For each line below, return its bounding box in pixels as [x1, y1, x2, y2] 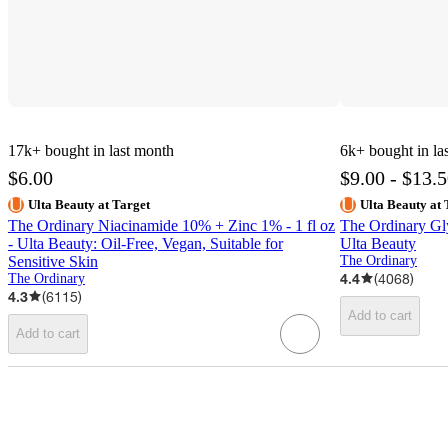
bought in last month [45, 141, 174, 159]
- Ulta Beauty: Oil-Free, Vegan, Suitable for [8, 234, 283, 252]
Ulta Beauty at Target [28, 196, 150, 212]
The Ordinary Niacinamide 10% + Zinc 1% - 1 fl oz [8, 216, 335, 234]
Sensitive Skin [8, 252, 98, 270]
